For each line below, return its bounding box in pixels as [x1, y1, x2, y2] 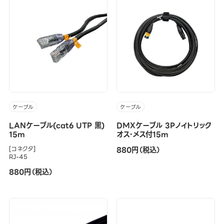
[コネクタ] [8, 144, 36, 154]
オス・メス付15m [116, 128, 168, 141]
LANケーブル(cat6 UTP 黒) [8, 119, 104, 132]
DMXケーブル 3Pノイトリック [116, 119, 211, 132]
